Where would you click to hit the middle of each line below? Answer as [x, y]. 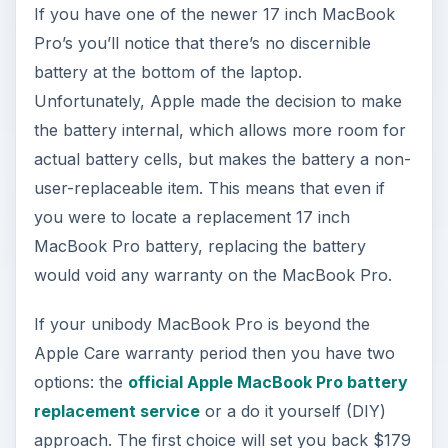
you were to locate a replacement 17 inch [191, 216]
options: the [80, 381]
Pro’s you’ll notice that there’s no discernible [202, 42]
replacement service [116, 410]
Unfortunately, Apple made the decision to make [217, 100]
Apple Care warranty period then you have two [214, 352]
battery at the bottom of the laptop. [167, 71]
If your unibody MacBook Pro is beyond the [201, 323]
